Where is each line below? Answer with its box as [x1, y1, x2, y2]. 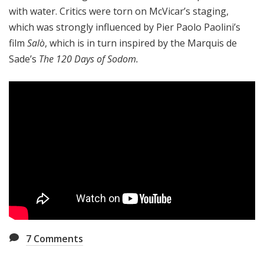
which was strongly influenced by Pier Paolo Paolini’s [9, 21, 240, 34]
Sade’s [9, 52, 39, 66]
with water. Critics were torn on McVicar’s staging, [9, 5, 229, 18]
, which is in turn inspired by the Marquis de [45, 37, 237, 50]
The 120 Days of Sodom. [39, 52, 138, 66]
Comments [31, 232, 83, 246]
